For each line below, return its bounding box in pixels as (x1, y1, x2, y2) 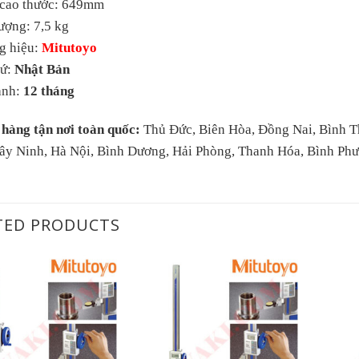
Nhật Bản (14, 62, 70, 77)
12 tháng (23, 83, 75, 99)
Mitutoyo (42, 40, 97, 55)
